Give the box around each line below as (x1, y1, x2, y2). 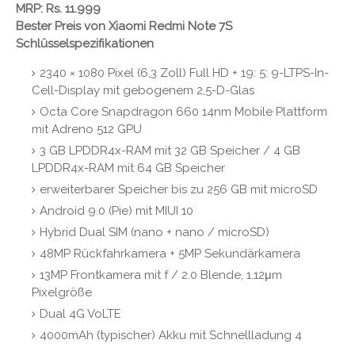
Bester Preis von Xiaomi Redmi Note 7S (16, 18, 232, 33)
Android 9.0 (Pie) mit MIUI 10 (40, 203, 193, 218)
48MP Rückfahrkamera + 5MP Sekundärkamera (40, 246, 300, 261)
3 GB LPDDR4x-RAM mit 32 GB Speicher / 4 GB (40, 143, 300, 158)
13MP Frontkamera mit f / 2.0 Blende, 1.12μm (40, 267, 282, 282)
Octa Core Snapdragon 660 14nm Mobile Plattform (40, 104, 327, 119)
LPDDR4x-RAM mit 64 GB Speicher (32, 160, 225, 175)
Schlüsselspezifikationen (16, 36, 154, 51)
